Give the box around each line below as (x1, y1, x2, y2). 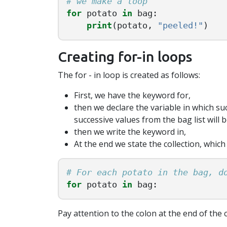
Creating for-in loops (58, 49, 192, 65)
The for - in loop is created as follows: (58, 69, 200, 81)
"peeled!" (158, 21, 203, 31)
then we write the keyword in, (74, 126, 186, 138)
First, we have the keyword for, (74, 90, 191, 101)
